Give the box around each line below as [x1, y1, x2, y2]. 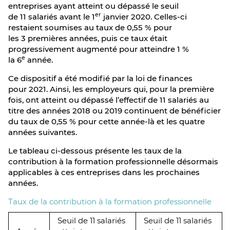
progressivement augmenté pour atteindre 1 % [8, 44, 189, 54]
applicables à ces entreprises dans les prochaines [8, 167, 200, 177]
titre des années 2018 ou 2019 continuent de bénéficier [8, 106, 221, 116]
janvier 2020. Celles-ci [101, 12, 187, 22]
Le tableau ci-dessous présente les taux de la [8, 146, 182, 156]
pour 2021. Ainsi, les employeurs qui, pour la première [8, 84, 214, 94]
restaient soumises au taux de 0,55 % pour [8, 23, 172, 32]
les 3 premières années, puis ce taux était [8, 33, 167, 43]
